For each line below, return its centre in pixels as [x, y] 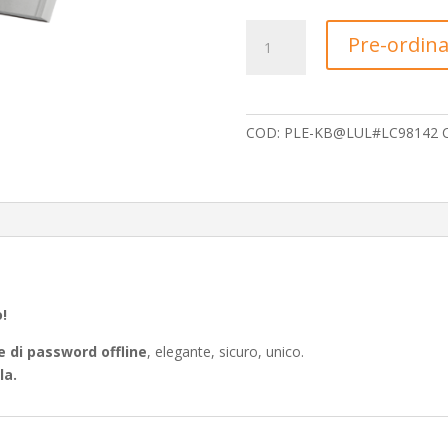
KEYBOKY [276, 30]
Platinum [273, 53]
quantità [271, 99]
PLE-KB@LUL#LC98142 [360, 132]
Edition [266, 76]
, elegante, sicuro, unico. [226, 351]
